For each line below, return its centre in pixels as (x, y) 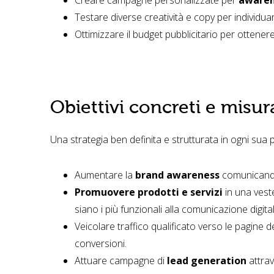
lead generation (207, 260)
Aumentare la (105, 175)
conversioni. (101, 243)
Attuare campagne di (121, 260)
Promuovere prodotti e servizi (149, 192)
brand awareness (177, 175)
